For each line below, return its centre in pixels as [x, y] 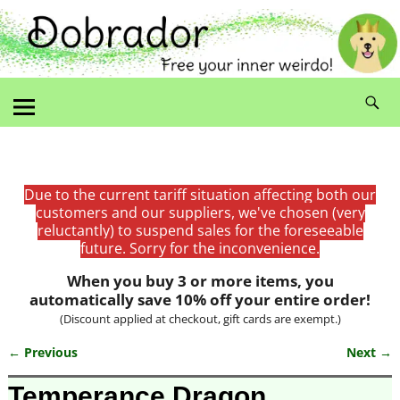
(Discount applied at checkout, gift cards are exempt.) [200, 318]
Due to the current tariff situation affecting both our [200, 194]
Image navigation [92, 370]
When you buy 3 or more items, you [200, 280]
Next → [370, 352]
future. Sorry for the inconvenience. [200, 248]
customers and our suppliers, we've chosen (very [200, 212]
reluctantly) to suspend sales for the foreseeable [200, 230]
